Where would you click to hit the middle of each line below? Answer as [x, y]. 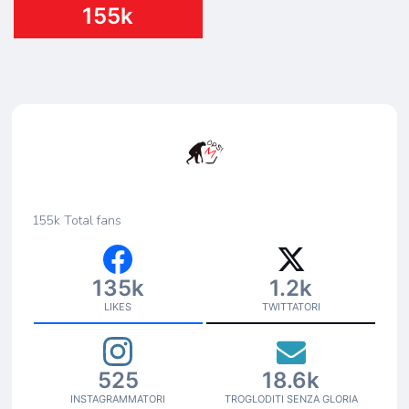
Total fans [92, 220]
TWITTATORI [291, 307]
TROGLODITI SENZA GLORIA [291, 399]
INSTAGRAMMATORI [118, 399]
